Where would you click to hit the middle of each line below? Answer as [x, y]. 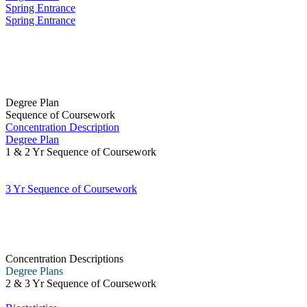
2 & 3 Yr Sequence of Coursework [81, 283]
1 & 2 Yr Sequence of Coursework [81, 152]
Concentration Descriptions [64, 259]
